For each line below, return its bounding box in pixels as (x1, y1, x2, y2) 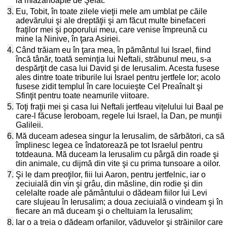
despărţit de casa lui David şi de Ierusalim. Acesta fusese (16, 64, 219, 72)
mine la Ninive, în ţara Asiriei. (16, 34, 120, 43)
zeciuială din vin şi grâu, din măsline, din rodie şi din (16, 179, 203, 188)
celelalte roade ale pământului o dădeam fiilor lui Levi (16, 188, 207, 197)
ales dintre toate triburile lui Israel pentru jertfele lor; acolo (16, 73, 220, 82)
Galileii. (16, 121, 43, 129)
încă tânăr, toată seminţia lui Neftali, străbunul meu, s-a (16, 55, 211, 63)
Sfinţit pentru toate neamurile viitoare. (16, 91, 149, 100)
